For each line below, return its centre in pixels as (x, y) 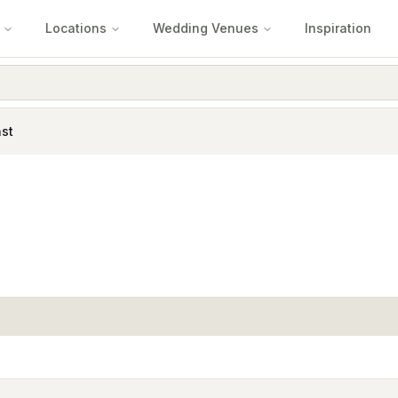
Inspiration (338, 28)
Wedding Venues (206, 28)
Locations (76, 28)
